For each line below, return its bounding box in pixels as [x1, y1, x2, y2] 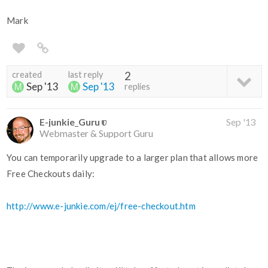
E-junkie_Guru [39, 116, 100, 128]
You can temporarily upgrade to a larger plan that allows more [7, 152, 258, 163]
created [12, 69, 42, 80]
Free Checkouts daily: [7, 168, 95, 179]
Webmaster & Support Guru [39, 127, 153, 139]
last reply [68, 69, 103, 80]
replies [124, 81, 150, 92]
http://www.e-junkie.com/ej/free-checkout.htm [7, 200, 196, 212]
